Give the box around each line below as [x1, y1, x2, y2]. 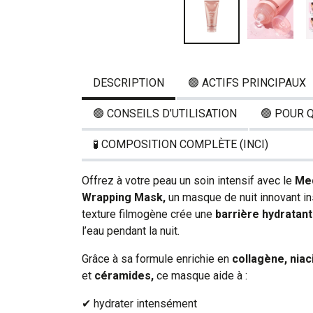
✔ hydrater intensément [82, 296, 197, 310]
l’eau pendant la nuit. [82, 224, 180, 238]
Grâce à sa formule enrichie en [82, 252, 229, 265]
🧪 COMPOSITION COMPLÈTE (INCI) [93, 137, 268, 151]
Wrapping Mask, [82, 190, 166, 204]
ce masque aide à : [154, 268, 247, 282]
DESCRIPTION [93, 75, 164, 89]
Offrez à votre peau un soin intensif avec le [82, 173, 295, 187]
